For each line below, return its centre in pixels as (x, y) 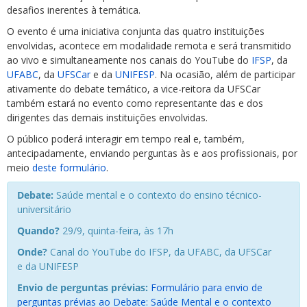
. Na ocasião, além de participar (225, 74)
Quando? (38, 231)
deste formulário (69, 168)
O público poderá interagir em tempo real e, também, (126, 139)
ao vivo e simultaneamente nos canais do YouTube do (129, 60)
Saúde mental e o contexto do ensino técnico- (158, 195)
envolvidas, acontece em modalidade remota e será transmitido (149, 46)
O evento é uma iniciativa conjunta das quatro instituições (136, 31)
